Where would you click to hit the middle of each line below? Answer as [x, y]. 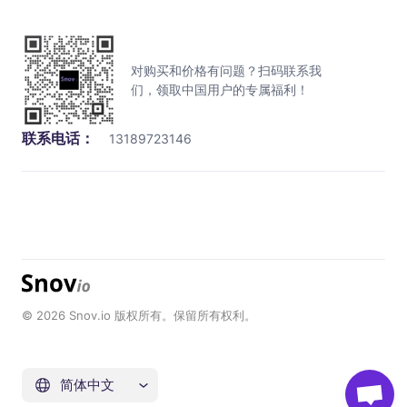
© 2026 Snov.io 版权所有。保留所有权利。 [139, 315]
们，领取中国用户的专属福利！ [220, 89]
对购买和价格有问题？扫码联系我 [226, 70]
